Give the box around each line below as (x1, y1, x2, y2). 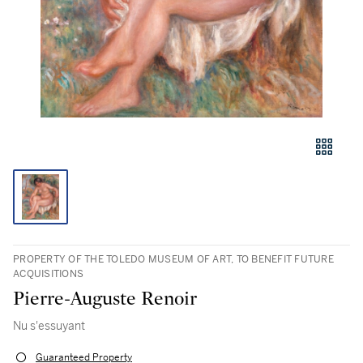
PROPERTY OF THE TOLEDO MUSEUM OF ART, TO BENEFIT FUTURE (13, 253, 334, 266)
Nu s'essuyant (13, 318, 85, 333)
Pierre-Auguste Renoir (13, 289, 197, 309)
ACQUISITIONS (13, 267, 83, 280)
